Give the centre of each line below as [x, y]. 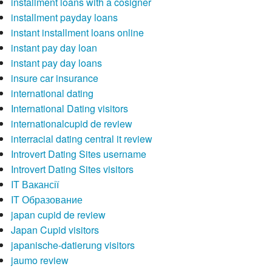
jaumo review [39, 260]
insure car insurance [54, 78]
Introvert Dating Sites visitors [72, 169]
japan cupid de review [58, 215]
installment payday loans [64, 18]
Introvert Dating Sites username [78, 154]
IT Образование [46, 200]
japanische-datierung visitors [73, 245]
